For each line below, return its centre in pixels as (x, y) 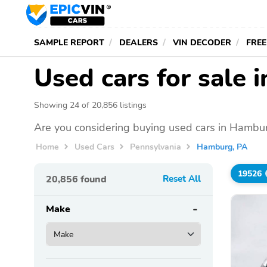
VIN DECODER (202, 42)
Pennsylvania (156, 146)
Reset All (182, 179)
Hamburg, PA (222, 146)
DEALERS (139, 42)
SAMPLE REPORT (69, 42)
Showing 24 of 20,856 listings (90, 105)
